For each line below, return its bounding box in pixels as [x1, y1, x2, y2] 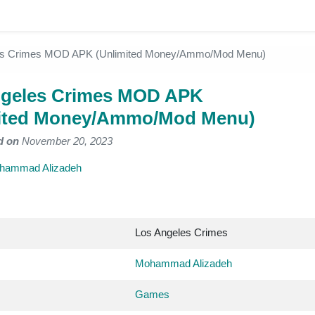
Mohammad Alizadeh [135, 257, 232, 269]
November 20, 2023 [19, 135, 112, 147]
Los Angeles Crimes [135, 226, 228, 238]
